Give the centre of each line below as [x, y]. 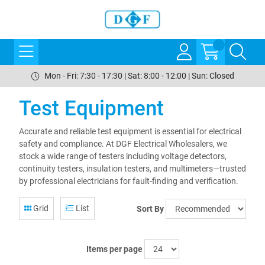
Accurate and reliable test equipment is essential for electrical [130, 131]
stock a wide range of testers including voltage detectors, [123, 156]
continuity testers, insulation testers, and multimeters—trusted [132, 169]
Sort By [150, 209]
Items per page [114, 249]
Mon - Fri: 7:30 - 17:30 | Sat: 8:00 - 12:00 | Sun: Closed [139, 76]
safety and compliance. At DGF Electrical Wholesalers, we [123, 144]
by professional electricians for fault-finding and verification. [129, 181]
